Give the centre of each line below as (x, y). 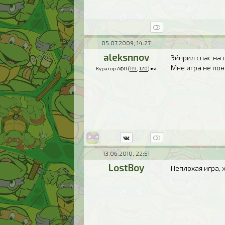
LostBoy (126, 167)
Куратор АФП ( (113, 68)
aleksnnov (126, 57)
